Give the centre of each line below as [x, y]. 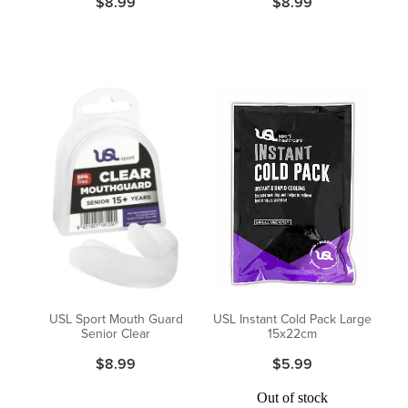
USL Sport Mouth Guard [116, 318]
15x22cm [292, 333]
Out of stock [292, 397]
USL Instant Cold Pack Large [292, 318]
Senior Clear [116, 333]
